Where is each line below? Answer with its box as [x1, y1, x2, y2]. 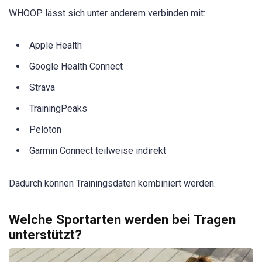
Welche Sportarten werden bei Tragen [9, 211, 236, 227]
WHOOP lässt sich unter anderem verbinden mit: [9, 7, 205, 19]
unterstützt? [9, 226, 82, 242]
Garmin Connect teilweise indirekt [29, 145, 166, 157]
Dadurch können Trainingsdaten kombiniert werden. [9, 178, 216, 189]
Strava [29, 82, 55, 94]
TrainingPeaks [29, 103, 87, 115]
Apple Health [29, 40, 82, 51]
